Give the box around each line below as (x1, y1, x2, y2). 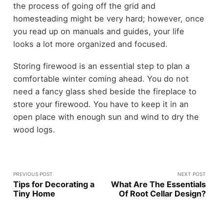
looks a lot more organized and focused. (13, 39, 168, 49)
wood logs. (13, 125, 55, 135)
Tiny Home (13, 188, 55, 198)
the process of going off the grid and (13, 1, 155, 11)
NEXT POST (177, 171, 206, 177)
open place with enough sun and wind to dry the (13, 112, 199, 122)
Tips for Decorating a (13, 179, 94, 189)
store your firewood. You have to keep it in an (13, 99, 189, 109)
